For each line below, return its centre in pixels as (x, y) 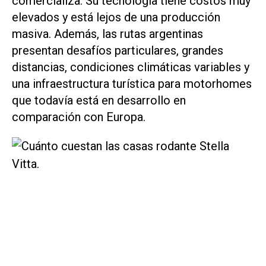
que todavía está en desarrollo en (99, 100)
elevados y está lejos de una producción (116, 17)
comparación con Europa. (79, 117)
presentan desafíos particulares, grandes (118, 50)
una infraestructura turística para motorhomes (132, 83)
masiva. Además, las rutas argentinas (107, 34)
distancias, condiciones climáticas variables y (131, 67)
